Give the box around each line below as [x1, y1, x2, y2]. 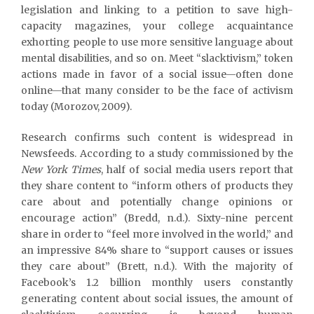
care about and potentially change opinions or [21, 195, 293, 208]
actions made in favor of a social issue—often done [21, 67, 293, 81]
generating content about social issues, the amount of [21, 292, 293, 305]
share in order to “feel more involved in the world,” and [21, 227, 293, 240]
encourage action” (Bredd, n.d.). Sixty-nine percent [21, 211, 293, 224]
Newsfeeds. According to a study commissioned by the [21, 146, 293, 160]
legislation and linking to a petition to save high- [21, 3, 293, 16]
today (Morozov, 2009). [21, 100, 132, 113]
